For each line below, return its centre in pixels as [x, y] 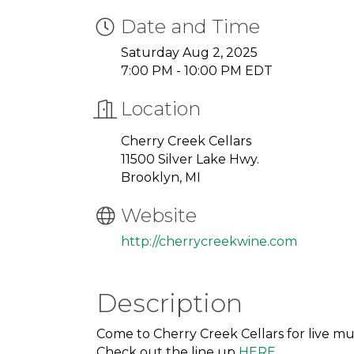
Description [169, 303]
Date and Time [190, 27]
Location [161, 109]
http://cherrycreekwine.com [209, 242]
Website [159, 216]
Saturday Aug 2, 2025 [189, 53]
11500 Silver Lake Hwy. [190, 160]
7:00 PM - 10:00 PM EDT [197, 71]
